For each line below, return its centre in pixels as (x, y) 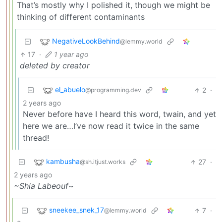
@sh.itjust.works (103, 162)
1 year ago (71, 55)
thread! (36, 138)
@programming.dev (113, 90)
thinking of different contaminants (81, 17)
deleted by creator (55, 66)
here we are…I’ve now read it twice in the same (111, 126)
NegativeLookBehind (86, 41)
